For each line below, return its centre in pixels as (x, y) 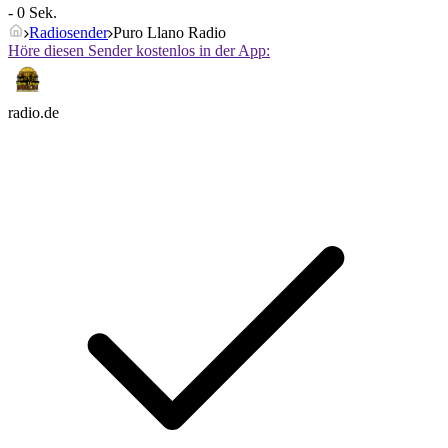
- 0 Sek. (32, 13)
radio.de (33, 113)
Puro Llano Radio (169, 33)
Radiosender (68, 33)
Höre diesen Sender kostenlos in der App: (139, 51)
